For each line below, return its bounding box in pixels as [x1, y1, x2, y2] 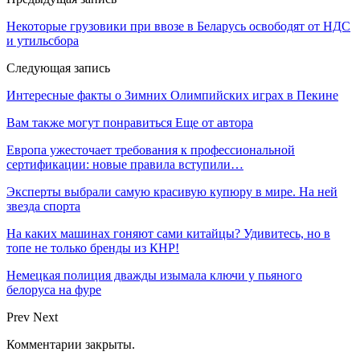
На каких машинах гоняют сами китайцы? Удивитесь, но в [6, 226, 330, 240]
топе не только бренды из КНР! [6, 240, 179, 255]
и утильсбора [6, 33, 79, 47]
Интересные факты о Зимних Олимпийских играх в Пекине [6, 88, 338, 102]
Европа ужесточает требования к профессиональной [6, 142, 295, 157]
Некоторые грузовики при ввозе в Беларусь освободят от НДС [6, 18, 350, 33]
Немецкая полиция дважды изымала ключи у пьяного [6, 268, 302, 282]
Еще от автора [175, 115, 253, 129]
